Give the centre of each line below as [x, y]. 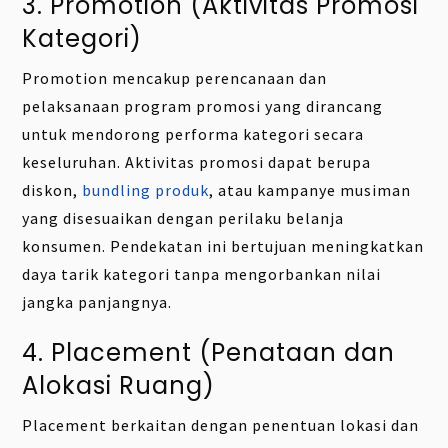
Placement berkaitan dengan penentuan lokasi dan [221, 424]
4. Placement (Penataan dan [209, 353]
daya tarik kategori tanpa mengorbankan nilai [202, 273]
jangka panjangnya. [97, 301]
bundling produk [146, 189]
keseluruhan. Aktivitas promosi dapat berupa [197, 161]
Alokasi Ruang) [119, 386]
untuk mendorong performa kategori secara [193, 133]
